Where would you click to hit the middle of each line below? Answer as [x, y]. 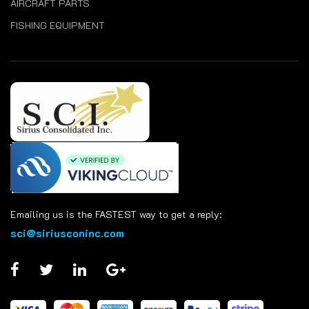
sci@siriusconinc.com [67, 233]
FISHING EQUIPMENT [58, 26]
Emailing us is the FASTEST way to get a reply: [116, 215]
